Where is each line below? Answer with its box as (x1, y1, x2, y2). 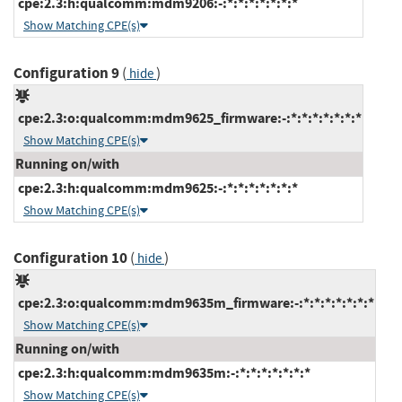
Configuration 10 (13, 247, 127, 268)
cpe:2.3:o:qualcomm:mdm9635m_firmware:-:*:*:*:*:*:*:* (15, 293, 374, 312)
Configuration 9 (13, 62, 119, 83)
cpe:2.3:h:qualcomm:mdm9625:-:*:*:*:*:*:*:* (15, 178, 298, 197)
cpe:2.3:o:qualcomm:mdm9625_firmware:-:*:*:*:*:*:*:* (15, 108, 362, 127)
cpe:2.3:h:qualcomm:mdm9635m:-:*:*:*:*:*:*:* (15, 363, 310, 382)
